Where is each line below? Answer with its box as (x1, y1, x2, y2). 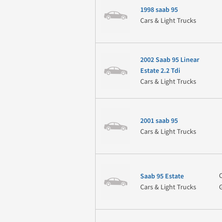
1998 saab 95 (140, 5, 178, 14)
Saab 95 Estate (140, 172, 184, 180)
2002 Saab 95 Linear (140, 55, 199, 64)
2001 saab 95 (140, 116, 178, 125)
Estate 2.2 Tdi (140, 66, 180, 75)
